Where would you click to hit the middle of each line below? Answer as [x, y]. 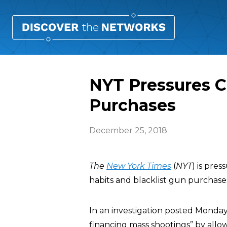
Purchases [133, 105]
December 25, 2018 [128, 130]
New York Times [139, 166]
